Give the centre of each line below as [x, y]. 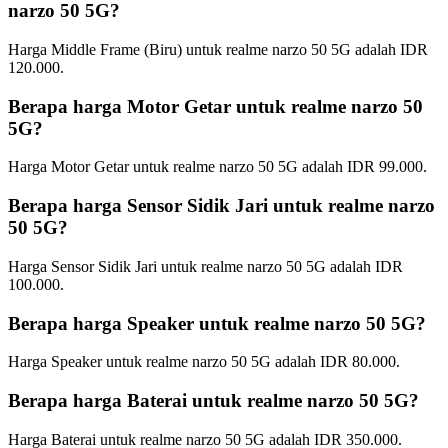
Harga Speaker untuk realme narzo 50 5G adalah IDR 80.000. [204, 362]
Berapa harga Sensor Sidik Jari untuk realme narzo [221, 206]
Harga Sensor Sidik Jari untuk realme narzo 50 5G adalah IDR [205, 266]
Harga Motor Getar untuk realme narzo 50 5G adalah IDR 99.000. [217, 167]
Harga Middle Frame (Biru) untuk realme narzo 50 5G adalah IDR [218, 50]
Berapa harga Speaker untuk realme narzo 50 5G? [217, 323]
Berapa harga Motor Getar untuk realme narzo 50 [215, 106]
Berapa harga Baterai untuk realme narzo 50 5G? [213, 401]
